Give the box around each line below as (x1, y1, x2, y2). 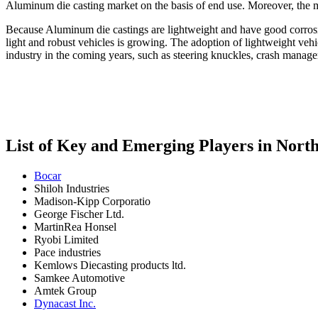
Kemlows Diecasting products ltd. (34, 258, 186, 271)
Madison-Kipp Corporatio (34, 194, 150, 207)
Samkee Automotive (34, 271, 125, 284)
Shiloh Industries (34, 182, 109, 194)
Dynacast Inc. (34, 297, 96, 309)
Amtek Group (34, 284, 97, 297)
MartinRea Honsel (34, 220, 116, 233)
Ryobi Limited (34, 233, 99, 246)
